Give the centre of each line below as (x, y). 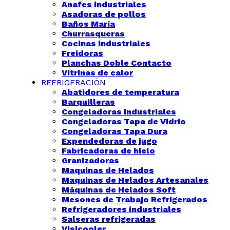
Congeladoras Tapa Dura (114, 131)
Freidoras (82, 53)
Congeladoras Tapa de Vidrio (124, 121)
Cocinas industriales (106, 43)
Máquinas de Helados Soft (119, 190)
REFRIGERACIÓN (73, 82)
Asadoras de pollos (104, 14)
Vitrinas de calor (97, 73)
